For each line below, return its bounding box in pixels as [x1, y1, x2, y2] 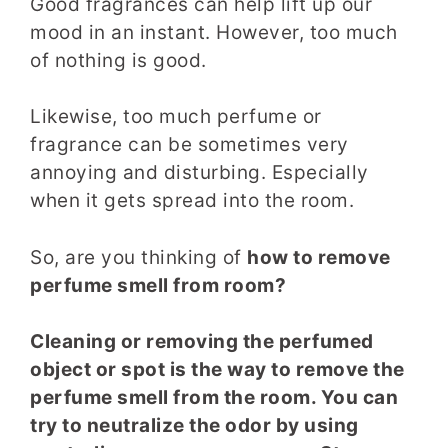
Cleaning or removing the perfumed [30, 330, 374, 354]
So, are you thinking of [30, 245, 247, 269]
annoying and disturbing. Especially [30, 161, 369, 185]
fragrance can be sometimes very [30, 133, 349, 157]
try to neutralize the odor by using [30, 414, 359, 438]
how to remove [247, 245, 391, 269]
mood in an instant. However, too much [30, 20, 398, 44]
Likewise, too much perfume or [30, 105, 322, 129]
